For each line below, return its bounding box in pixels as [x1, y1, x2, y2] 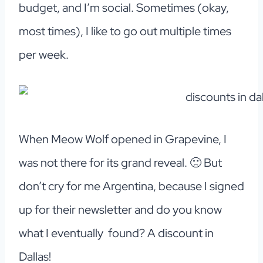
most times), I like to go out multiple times [19, 23, 231, 39]
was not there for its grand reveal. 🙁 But [19, 155, 222, 171]
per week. [19, 47, 71, 63]
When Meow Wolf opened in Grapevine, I [19, 131, 227, 147]
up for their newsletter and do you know [19, 202, 222, 218]
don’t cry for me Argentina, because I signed [19, 178, 244, 194]
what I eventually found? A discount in [19, 225, 214, 241]
